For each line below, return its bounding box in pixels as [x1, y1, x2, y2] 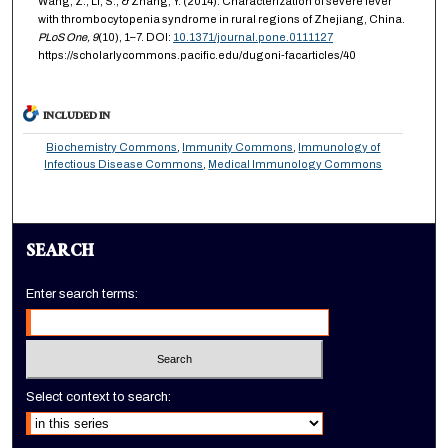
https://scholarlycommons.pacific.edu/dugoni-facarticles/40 [37, 49, 356, 62]
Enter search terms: [26, 287, 139, 302]
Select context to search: [26, 389, 172, 404]
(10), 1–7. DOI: [97, 31, 173, 44]
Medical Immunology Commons [208, 158, 383, 171]
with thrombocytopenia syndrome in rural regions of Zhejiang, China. [37, 13, 405, 26]
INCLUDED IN [43, 107, 111, 129]
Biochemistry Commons [46, 141, 178, 154]
